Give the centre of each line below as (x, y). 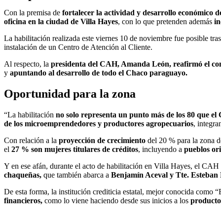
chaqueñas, (23, 175)
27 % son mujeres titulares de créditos (75, 149)
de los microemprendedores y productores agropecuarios (99, 123)
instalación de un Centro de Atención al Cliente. (78, 47)
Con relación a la (31, 140)
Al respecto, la (27, 64)
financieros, (23, 200)
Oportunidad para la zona (70, 93)
